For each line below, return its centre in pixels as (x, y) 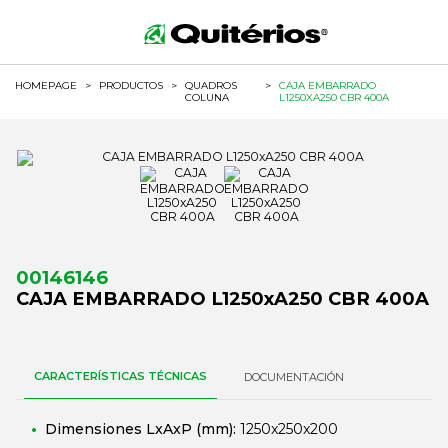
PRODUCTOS (131, 85)
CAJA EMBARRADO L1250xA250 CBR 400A (222, 298)
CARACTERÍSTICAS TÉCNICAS (120, 376)
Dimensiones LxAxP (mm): (142, 429)
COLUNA (207, 97)
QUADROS (211, 85)
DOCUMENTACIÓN (294, 377)
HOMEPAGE (46, 85)
